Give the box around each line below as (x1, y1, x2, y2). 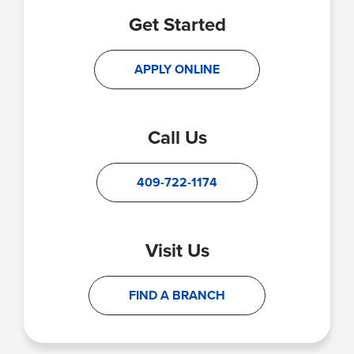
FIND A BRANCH (129, 285, 225, 304)
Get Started (128, 9, 226, 39)
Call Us (147, 122, 207, 152)
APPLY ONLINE (134, 59, 220, 78)
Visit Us (145, 235, 209, 265)
